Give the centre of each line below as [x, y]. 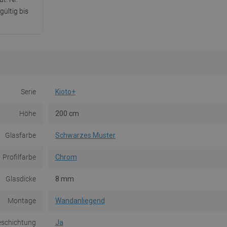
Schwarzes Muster [85, 136]
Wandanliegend [80, 201]
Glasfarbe [20, 136]
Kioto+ [65, 92]
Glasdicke [21, 179]
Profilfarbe [19, 157]
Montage [22, 201]
